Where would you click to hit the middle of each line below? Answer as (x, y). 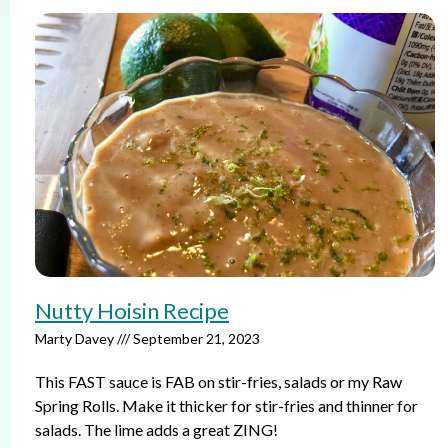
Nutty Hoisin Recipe (132, 310)
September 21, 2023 (195, 338)
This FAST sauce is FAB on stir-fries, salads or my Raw (218, 381)
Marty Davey (76, 338)
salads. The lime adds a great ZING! (156, 429)
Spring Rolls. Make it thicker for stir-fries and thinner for (226, 405)
